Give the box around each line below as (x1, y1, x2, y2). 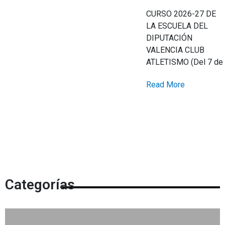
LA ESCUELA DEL (146, 21, 208, 31)
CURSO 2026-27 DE (146, 9, 216, 19)
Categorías (5, 176, 75, 193)
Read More (146, 80, 185, 90)
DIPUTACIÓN (146, 33, 193, 43)
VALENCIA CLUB (146, 45, 205, 55)
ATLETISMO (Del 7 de (146, 57, 223, 67)
